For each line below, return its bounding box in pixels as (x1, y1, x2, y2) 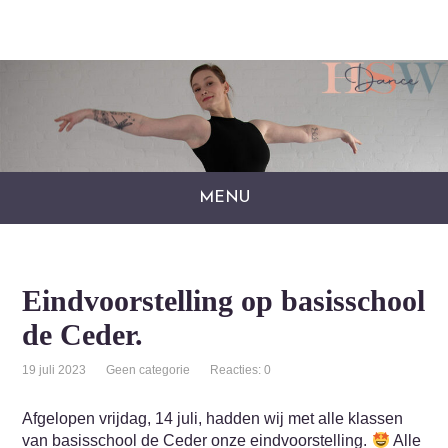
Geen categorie (106, 363, 191, 377)
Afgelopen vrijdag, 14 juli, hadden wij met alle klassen (22, 410, 404, 427)
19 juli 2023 (22, 363, 87, 377)
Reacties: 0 (210, 363, 272, 377)
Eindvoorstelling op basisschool (22, 284, 426, 317)
